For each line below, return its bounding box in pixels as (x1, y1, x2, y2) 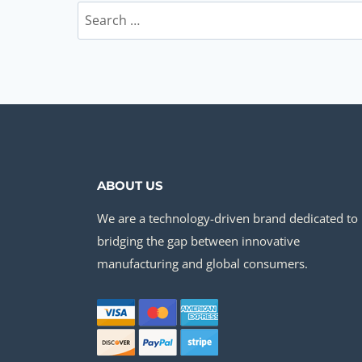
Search (77, 4, 119, 23)
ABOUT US (97, 178, 163, 193)
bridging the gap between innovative (97, 233, 300, 249)
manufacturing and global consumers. (97, 255, 308, 271)
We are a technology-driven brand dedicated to (97, 210, 358, 226)
